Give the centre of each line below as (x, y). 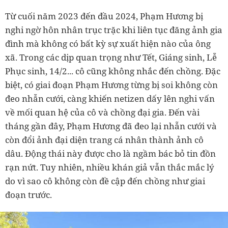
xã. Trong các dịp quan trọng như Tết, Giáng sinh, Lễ (111, 58)
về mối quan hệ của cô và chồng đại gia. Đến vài (102, 112)
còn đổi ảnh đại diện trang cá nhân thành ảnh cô (104, 140)
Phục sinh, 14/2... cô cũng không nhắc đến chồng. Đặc (113, 71)
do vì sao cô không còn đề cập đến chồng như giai (105, 181)
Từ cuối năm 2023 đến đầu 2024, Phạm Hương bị (104, 16)
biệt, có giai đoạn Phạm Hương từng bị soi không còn (111, 85)
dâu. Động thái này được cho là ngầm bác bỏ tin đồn (110, 154)
